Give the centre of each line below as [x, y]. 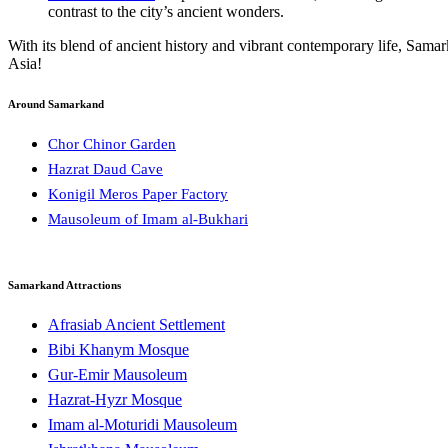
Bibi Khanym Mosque [118, 350]
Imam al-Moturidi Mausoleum [142, 425]
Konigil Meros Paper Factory [138, 194]
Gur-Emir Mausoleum [117, 375]
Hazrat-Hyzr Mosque [115, 400]
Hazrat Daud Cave [105, 169]
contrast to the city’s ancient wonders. [166, 12]
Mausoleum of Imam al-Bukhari [148, 219]
